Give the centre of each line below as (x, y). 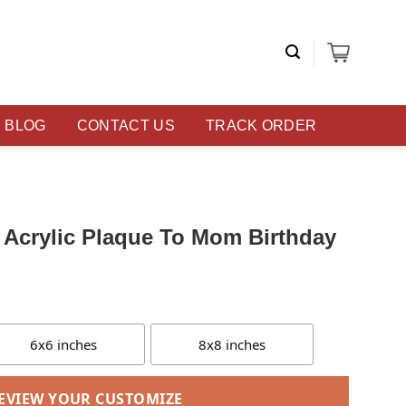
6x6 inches (63, 345)
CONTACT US (126, 126)
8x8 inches (232, 345)
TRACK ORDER (261, 126)
